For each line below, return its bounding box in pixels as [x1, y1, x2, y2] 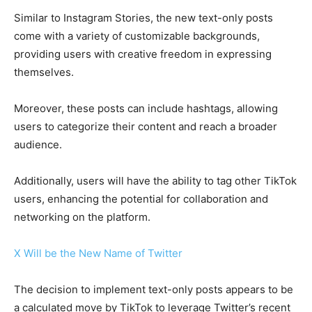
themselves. [14, 65, 77, 79]
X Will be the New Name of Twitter [14, 247, 182, 260]
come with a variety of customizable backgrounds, [14, 29, 260, 43]
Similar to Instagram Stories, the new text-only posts [14, 11, 273, 25]
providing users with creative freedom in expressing [14, 47, 272, 61]
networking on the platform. [14, 210, 150, 224]
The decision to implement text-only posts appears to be [14, 283, 293, 297]
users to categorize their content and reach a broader [14, 120, 277, 134]
